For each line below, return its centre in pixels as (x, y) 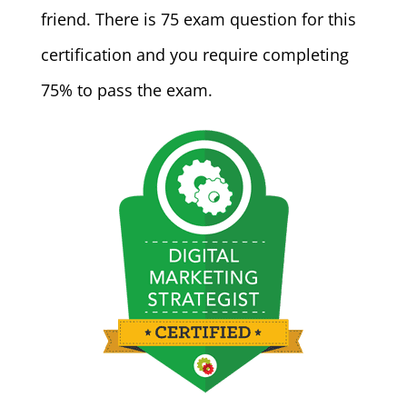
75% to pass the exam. (126, 90)
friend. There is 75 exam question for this (198, 19)
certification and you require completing (194, 55)
